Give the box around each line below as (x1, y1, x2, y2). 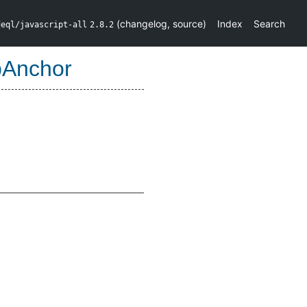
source (173, 17, 203, 29)
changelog (120, 17, 167, 29)
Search (254, 17, 285, 29)
